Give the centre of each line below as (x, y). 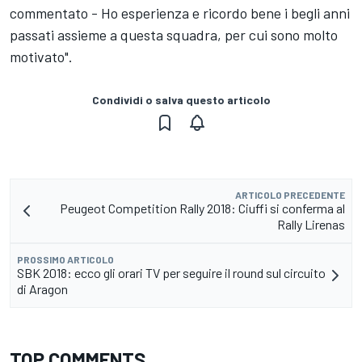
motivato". (41, 57)
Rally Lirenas (311, 224)
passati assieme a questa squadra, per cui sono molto (174, 35)
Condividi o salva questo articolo (181, 100)
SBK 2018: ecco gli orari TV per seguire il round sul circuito (171, 273)
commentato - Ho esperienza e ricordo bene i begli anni (180, 13)
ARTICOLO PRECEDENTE (290, 195)
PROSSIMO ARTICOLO (65, 259)
